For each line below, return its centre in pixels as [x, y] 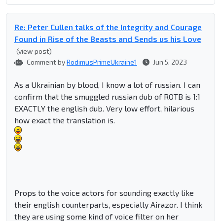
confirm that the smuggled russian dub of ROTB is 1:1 [107, 97]
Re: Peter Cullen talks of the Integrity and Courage [108, 27]
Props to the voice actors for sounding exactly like [104, 193]
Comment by [46, 62]
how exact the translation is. [65, 120]
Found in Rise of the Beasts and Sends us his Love [108, 39]
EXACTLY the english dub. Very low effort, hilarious [104, 109]
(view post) [34, 51]
